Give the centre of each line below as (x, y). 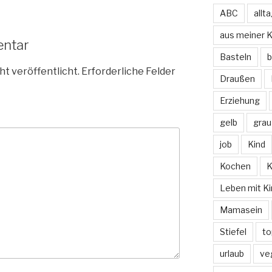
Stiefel (233, 232)
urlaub (232, 254)
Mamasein (241, 210)
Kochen (235, 166)
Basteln (235, 57)
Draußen (237, 79)
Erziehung (240, 101)
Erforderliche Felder (127, 71)
